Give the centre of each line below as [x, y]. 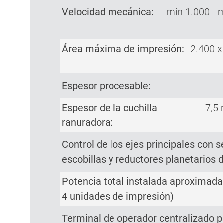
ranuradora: [87, 122]
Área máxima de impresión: [123, 49]
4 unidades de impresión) [118, 196]
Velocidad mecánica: [108, 12]
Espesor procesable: [106, 85]
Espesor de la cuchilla [110, 107]
